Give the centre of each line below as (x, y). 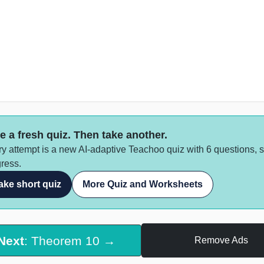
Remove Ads (221, 240)
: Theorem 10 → (70, 240)
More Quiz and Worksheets (143, 184)
